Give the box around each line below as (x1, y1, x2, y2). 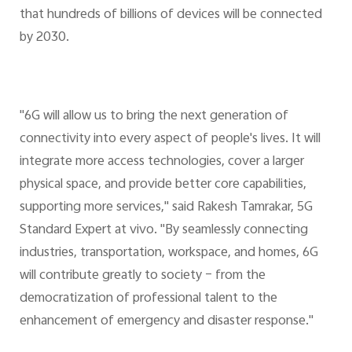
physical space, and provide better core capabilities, (19, 173, 306, 196)
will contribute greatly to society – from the (19, 264, 266, 287)
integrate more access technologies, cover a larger (19, 150, 304, 173)
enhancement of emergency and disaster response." (19, 310, 313, 332)
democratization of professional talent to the (19, 287, 277, 310)
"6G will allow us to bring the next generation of (19, 104, 288, 127)
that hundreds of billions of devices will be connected (19, 4, 322, 27)
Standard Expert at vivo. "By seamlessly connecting (19, 218, 308, 241)
